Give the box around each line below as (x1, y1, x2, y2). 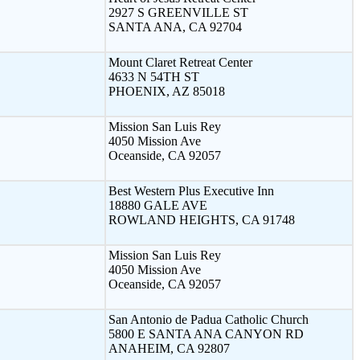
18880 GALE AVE (108, 198, 207, 212)
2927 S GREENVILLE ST (108, 5, 248, 19)
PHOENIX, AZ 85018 (108, 84, 225, 98)
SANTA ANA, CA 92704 (108, 19, 242, 34)
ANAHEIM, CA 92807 (108, 341, 230, 355)
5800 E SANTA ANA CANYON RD (108, 326, 304, 341)
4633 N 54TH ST (108, 69, 199, 84)
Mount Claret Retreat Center (108, 55, 252, 69)
